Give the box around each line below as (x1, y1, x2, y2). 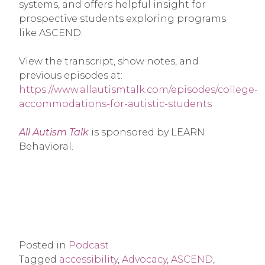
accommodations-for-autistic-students (19, 98, 212, 109)
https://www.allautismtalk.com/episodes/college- (19, 83, 258, 95)
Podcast (69, 240, 109, 251)
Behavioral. (19, 140, 73, 152)
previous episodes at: (19, 69, 122, 81)
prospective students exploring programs (19, 12, 226, 24)
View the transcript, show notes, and (19, 55, 199, 67)
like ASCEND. (19, 27, 83, 38)
